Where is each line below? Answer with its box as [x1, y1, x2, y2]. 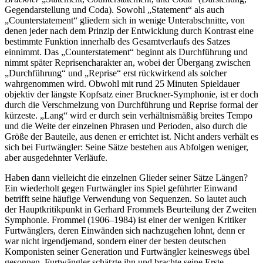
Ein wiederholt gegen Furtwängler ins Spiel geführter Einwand [5, 183, 237, 193]
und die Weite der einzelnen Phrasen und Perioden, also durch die [5, 120, 247, 131]
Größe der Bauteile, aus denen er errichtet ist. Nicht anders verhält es [5, 131, 258, 141]
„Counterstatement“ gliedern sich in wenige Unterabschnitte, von [5, 15, 245, 25]
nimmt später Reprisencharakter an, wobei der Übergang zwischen [5, 57, 251, 68]
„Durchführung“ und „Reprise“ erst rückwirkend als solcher [5, 68, 227, 78]
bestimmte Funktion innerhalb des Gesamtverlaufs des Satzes [5, 36, 230, 46]
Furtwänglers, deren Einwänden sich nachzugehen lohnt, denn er [5, 225, 245, 235]
